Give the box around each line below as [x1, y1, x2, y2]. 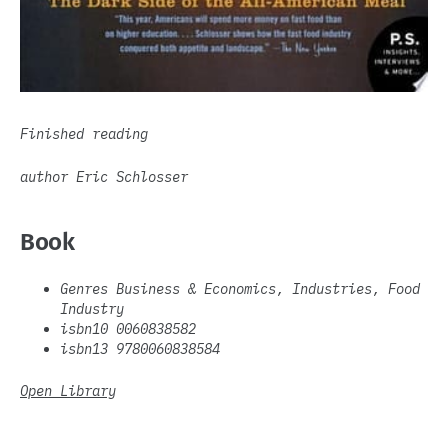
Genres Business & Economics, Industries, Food [60, 279, 420, 298]
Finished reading [20, 125, 148, 144]
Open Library [20, 382, 116, 401]
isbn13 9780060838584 [60, 339, 220, 358]
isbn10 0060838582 [60, 319, 196, 338]
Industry [60, 299, 124, 318]
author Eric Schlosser [20, 167, 188, 186]
